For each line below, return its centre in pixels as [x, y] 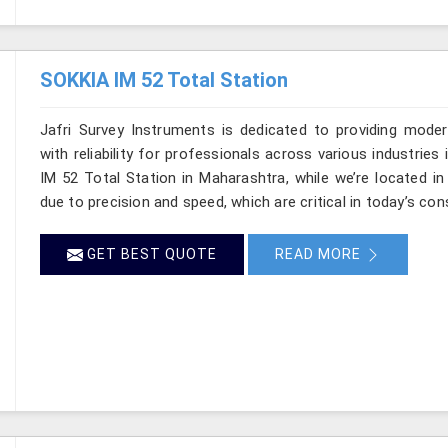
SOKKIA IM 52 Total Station [163, 79]
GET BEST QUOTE [149, 253]
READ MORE [319, 253]
